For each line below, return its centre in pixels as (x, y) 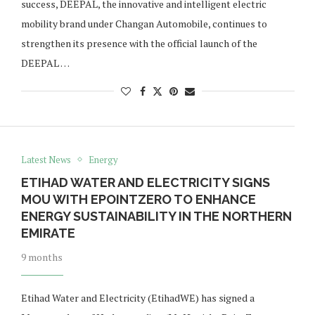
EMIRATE (48, 233)
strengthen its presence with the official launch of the (139, 43)
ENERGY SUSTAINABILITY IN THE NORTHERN (156, 216)
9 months (41, 257)
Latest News (46, 159)
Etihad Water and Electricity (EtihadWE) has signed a (137, 297)
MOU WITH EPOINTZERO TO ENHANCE (138, 199)
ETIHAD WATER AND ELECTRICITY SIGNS (145, 182)
